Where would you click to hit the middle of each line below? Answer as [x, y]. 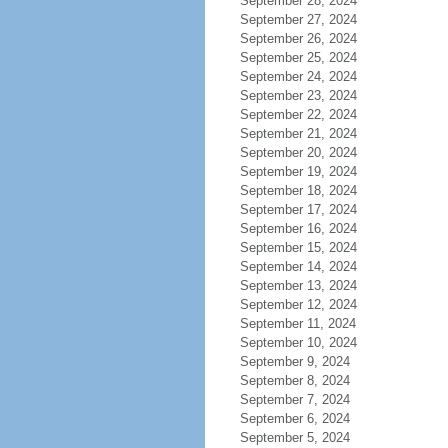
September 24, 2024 [298, 76]
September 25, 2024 [298, 57]
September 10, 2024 [298, 342]
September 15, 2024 [298, 247]
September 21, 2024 [298, 133]
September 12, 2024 [298, 304]
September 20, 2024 [298, 152]
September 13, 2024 [298, 285]
